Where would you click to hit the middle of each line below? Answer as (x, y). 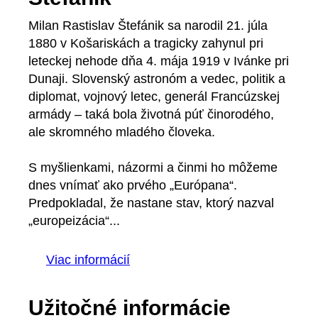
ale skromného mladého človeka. (122, 132)
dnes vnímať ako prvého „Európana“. (133, 186)
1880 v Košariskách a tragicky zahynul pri (146, 44)
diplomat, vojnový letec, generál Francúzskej (154, 97)
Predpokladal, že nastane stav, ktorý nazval (151, 203)
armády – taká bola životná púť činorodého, (151, 115)
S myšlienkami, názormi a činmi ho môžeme (153, 168)
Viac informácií (88, 260)
